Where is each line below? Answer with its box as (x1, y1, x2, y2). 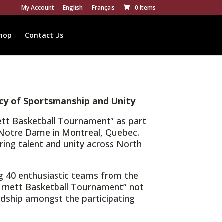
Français (91, 3, 115, 12)
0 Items (134, 3, 156, 12)
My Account (21, 3, 54, 12)
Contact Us (25, 30, 63, 40)
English (62, 3, 83, 12)
